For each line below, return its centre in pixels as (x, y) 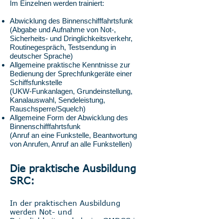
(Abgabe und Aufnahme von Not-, (63, 30)
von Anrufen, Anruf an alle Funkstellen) (71, 144)
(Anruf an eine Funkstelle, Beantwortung (73, 135)
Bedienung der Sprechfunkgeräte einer (71, 74)
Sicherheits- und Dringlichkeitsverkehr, (71, 38)
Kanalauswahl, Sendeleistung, (57, 100)
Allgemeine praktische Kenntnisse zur (70, 65)
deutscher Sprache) (41, 56)
